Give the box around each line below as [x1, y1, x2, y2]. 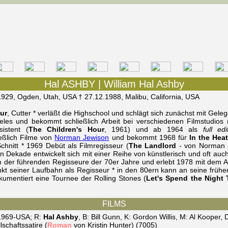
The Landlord [128, 141, 177, 150]
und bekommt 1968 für [109, 133, 190, 141]
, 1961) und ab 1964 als [104, 125, 203, 133]
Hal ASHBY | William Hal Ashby [44, 78, 184, 90]
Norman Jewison [54, 133, 109, 141]
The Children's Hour [28, 125, 104, 133]
